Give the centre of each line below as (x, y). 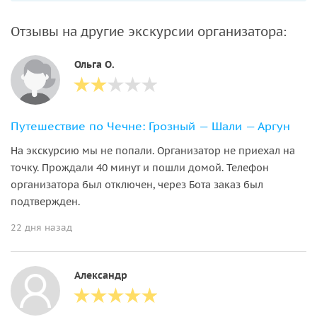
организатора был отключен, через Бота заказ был (137, 184)
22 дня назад (41, 227)
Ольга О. (94, 64)
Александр (101, 275)
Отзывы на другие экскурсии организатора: (149, 31)
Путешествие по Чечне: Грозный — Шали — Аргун (150, 126)
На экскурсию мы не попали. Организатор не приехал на (153, 150)
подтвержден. (45, 201)
